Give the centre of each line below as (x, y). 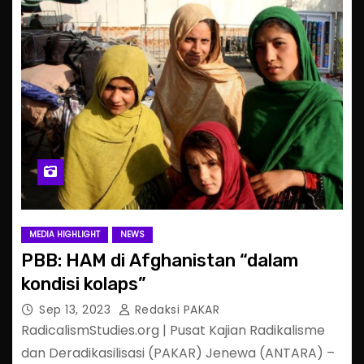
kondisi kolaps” (84, 284)
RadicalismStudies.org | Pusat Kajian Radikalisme (173, 330)
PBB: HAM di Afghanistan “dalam (160, 260)
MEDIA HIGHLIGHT (65, 234)
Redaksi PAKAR (175, 309)
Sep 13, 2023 (77, 309)
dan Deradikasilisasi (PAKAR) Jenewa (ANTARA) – (178, 353)
